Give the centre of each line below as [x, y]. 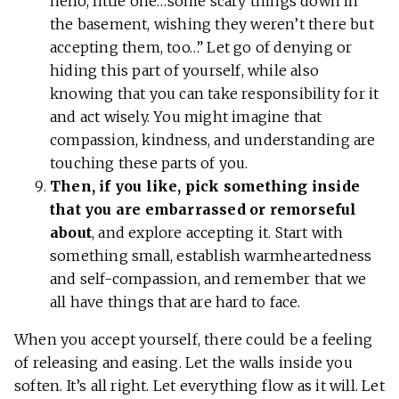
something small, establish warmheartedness [211, 256]
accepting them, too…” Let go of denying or [201, 48]
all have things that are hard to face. [175, 302]
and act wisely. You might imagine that [186, 117]
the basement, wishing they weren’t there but [212, 24]
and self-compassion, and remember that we [208, 279]
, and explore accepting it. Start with [218, 233]
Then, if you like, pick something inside [205, 187]
